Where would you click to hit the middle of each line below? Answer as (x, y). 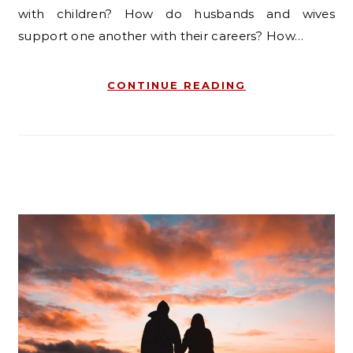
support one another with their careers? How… (161, 35)
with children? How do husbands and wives (176, 13)
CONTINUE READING (176, 85)
